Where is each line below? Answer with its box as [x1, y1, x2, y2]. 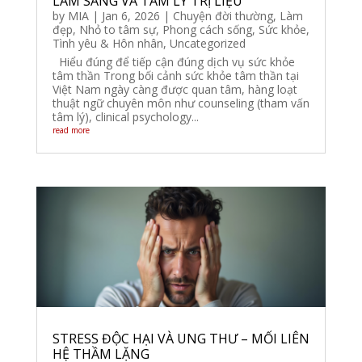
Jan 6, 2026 [101, 7, 160, 23]
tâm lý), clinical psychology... [52, 108, 199, 124]
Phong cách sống [162, 21, 252, 37]
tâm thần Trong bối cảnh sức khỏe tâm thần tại [52, 67, 299, 83]
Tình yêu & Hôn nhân [52, 35, 163, 51]
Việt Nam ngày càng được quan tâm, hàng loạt [52, 81, 297, 97]
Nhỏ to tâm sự [78, 21, 156, 37]
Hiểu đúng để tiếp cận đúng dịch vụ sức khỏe [52, 53, 295, 69]
